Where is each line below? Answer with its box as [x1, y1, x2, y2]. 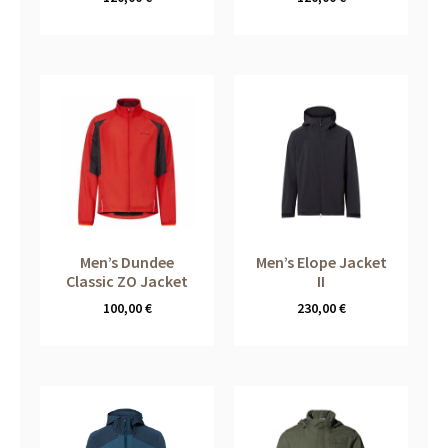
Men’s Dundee [80, 252, 174, 273]
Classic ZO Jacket [66, 271, 188, 292]
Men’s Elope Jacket [255, 252, 387, 273]
